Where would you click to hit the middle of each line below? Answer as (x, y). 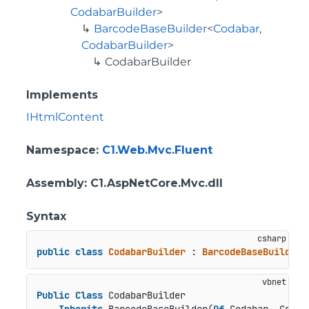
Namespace (61, 150)
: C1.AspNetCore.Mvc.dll (153, 183)
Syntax (46, 216)
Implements (62, 95)
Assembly (55, 183)
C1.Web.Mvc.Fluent (157, 150)
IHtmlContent (65, 117)
